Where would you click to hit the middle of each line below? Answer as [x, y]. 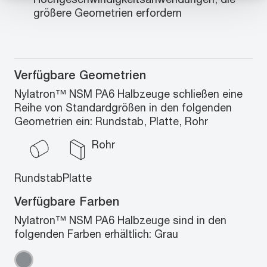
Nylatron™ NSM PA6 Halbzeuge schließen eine [128, 94]
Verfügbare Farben [67, 201]
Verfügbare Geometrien [80, 75]
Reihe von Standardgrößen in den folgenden [123, 107]
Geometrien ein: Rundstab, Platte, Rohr [111, 121]
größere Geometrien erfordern [108, 13]
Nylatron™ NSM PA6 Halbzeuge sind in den [120, 220]
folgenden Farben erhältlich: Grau [96, 234]
